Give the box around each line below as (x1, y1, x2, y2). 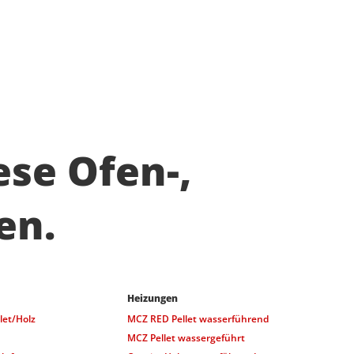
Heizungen (127, 291, 179, 305)
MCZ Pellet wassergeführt (127, 330, 246, 345)
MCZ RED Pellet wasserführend (127, 311, 269, 326)
